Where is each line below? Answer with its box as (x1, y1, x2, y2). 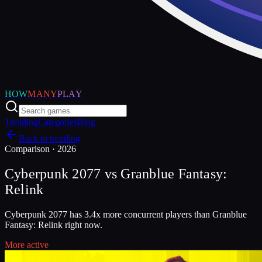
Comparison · (5, 144, 57, 154)
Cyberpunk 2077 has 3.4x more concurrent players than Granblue (5, 209, 247, 219)
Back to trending (19, 133, 80, 143)
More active (5, 239, 49, 250)
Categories (38, 117, 77, 127)
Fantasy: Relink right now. (5, 219, 102, 230)
